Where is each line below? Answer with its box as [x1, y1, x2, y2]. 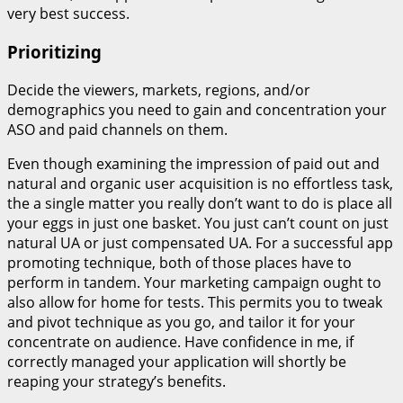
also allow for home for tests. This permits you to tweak [7, 291, 382, 312]
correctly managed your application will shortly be [7, 351, 346, 372]
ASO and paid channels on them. [7, 119, 228, 139]
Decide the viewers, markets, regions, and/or [7, 79, 310, 100]
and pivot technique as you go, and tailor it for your [7, 311, 355, 332]
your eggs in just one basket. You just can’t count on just [7, 212, 389, 233]
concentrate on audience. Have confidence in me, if [7, 331, 354, 352]
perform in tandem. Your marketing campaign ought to [7, 272, 381, 292]
